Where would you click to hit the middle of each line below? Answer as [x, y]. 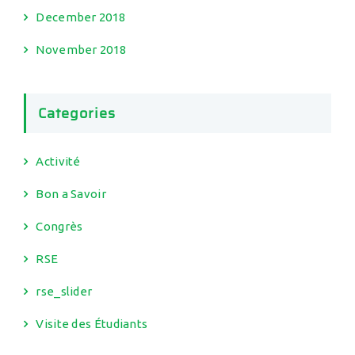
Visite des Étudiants [92, 324]
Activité [58, 161]
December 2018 [81, 17]
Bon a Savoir [71, 194]
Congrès [59, 226]
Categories [77, 113]
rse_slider [64, 291]
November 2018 [81, 50]
